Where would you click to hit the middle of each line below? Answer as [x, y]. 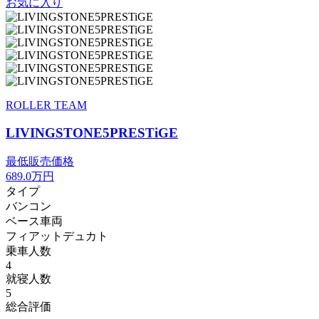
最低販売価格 [40, 161]
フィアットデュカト [57, 236]
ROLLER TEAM [46, 105]
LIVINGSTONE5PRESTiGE [92, 133]
